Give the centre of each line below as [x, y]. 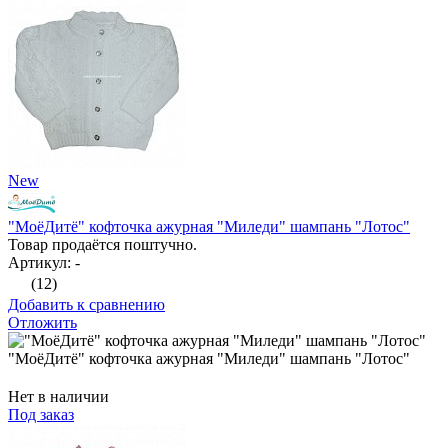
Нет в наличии [58, 397]
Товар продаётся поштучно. [102, 245]
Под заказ [41, 415]
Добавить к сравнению [86, 305]
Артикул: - [44, 263]
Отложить [42, 323]
